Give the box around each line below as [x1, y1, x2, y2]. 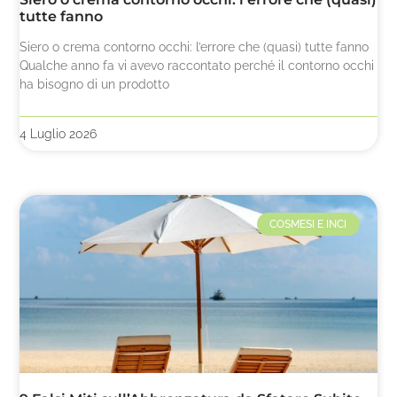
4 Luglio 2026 [19, 126, 97, 141]
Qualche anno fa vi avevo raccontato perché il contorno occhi [19, 58, 375, 73]
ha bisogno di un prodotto [19, 76, 170, 91]
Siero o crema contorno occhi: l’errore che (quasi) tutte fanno [19, 39, 370, 54]
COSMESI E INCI [269, 217, 347, 230]
